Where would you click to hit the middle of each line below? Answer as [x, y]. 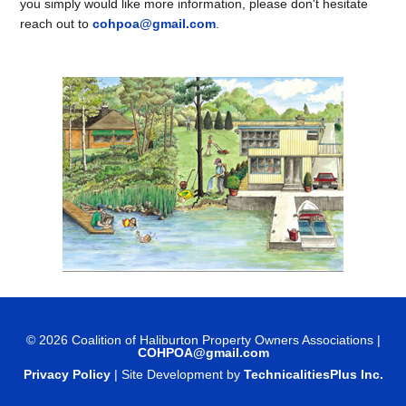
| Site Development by [177, 374]
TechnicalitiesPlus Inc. [313, 374]
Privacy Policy [67, 374]
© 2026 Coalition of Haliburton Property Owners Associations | [203, 340]
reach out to [57, 24]
